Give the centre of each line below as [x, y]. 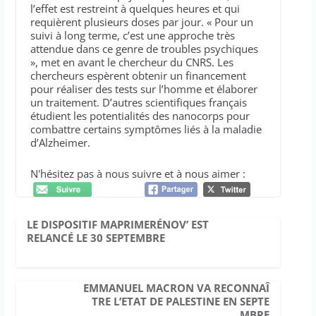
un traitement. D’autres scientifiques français [138, 102]
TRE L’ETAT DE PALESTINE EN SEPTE [181, 301]
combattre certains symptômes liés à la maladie [146, 129]
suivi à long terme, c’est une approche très [132, 35]
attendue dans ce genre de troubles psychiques [144, 48]
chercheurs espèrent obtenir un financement [138, 75]
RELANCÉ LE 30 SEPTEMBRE [96, 237]
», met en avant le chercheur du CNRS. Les [132, 62]
